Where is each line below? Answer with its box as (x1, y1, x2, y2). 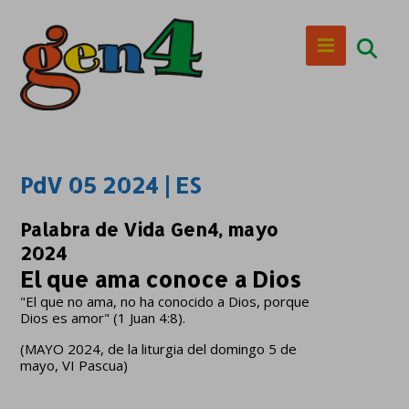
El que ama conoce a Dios (20, 265, 302, 293)
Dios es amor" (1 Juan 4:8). (20, 309, 186, 327)
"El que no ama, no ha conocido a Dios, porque (20, 292, 310, 310)
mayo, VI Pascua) (20, 356, 129, 374)
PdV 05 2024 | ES (20, 171, 202, 199)
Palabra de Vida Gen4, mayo (20, 217, 278, 241)
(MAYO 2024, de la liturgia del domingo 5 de (20, 340, 298, 358)
